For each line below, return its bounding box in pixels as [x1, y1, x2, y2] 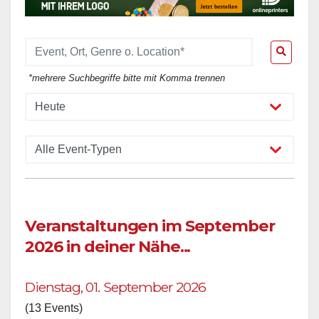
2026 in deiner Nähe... [25, 239, 191, 260]
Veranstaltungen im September [25, 219, 275, 239]
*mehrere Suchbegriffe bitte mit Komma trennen [28, 76, 225, 88]
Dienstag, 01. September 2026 [25, 281, 206, 299]
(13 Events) [25, 305, 83, 318]
